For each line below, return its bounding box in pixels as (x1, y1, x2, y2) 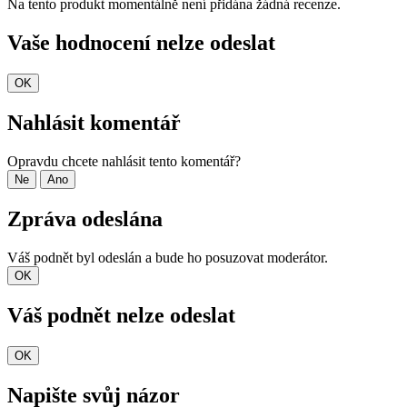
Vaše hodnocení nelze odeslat (7, 31, 275, 55)
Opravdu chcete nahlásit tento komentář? (7, 154, 241, 170)
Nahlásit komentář (7, 111, 181, 135)
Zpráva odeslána (7, 206, 163, 231)
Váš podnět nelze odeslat (7, 303, 235, 327)
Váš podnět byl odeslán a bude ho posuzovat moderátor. (7, 249, 328, 265)
